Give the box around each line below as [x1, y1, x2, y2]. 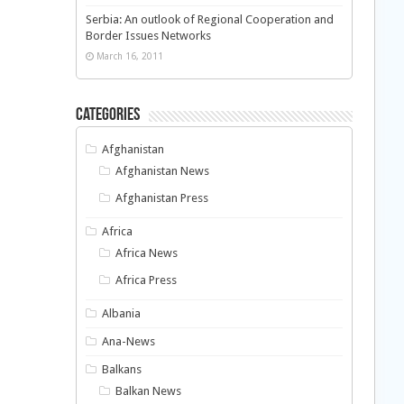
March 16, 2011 [96, 50, 163, 61]
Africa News [115, 246, 179, 260]
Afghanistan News [115, 164, 210, 178]
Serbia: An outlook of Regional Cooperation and [85, 13, 334, 26]
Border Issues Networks [85, 29, 211, 42]
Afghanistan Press [115, 191, 209, 205]
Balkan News [115, 384, 182, 398]
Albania [102, 307, 142, 320]
